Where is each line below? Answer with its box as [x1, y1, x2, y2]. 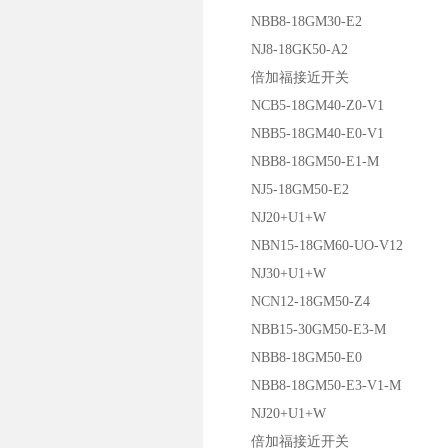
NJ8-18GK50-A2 [223, 42, 348, 57]
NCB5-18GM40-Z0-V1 [223, 98, 384, 113]
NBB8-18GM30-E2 [223, 14, 362, 29]
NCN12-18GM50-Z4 [223, 294, 370, 309]
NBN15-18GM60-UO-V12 [223, 238, 403, 253]
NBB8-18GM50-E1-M [223, 154, 379, 169]
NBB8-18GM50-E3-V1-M [223, 378, 401, 393]
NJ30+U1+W [223, 266, 326, 281]
